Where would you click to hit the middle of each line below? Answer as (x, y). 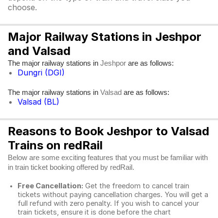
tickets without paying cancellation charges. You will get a (113, 195)
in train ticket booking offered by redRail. (72, 167)
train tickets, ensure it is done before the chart (94, 212)
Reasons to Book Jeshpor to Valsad (109, 131)
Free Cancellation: (50, 186)
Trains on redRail (55, 145)
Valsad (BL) (38, 102)
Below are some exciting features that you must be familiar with (108, 158)
